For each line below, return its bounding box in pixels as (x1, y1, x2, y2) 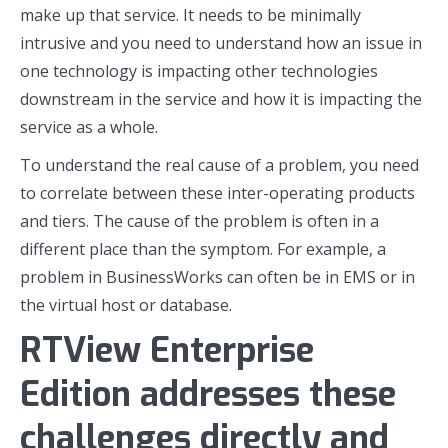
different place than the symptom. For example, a (20, 238, 386, 260)
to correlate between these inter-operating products (20, 182, 415, 204)
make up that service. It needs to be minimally (20, 4, 361, 26)
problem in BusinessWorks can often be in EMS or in (20, 266, 415, 288)
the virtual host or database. (20, 294, 232, 316)
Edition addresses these (20, 372, 396, 417)
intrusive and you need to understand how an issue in (20, 32, 422, 54)
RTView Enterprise (20, 328, 314, 373)
